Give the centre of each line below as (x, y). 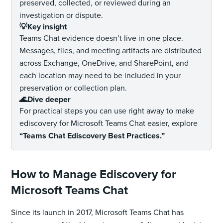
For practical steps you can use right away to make (107, 111)
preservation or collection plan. (73, 88)
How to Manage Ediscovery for (94, 174)
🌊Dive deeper (45, 99)
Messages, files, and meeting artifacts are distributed (111, 50)
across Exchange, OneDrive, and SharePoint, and (104, 63)
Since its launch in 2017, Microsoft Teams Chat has (98, 212)
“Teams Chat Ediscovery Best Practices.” (92, 135)
